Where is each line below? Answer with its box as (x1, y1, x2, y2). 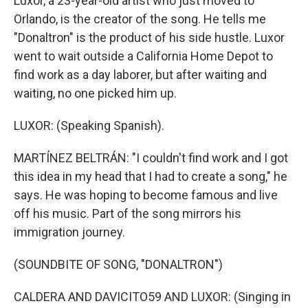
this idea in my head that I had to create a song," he (14, 169, 287, 184)
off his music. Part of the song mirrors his (14, 206, 241, 221)
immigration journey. (14, 225, 125, 239)
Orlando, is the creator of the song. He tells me (14, 12, 266, 26)
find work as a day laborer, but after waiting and (14, 67, 267, 82)
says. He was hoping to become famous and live (14, 188, 278, 202)
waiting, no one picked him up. (14, 86, 177, 100)
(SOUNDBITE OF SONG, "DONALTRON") (14, 257, 223, 272)
